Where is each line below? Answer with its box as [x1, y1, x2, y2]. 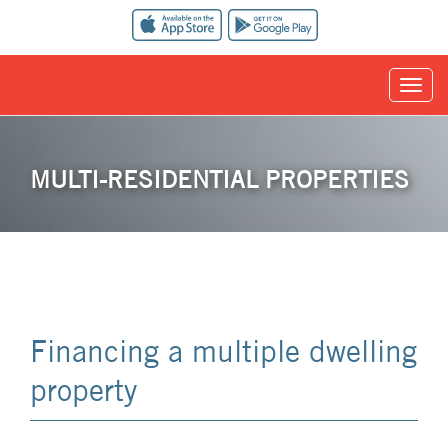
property [30, 372, 137, 409]
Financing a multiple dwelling [30, 333, 417, 370]
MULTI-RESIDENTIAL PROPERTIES [30, 164, 409, 195]
